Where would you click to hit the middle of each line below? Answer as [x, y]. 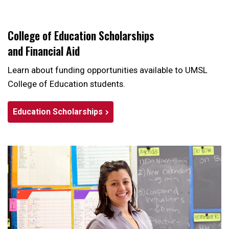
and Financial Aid [45, 50]
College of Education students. [66, 84]
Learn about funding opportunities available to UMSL [108, 70]
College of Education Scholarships [81, 35]
